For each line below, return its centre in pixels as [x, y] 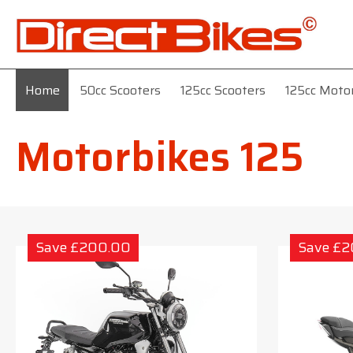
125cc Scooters [223, 90]
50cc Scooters [120, 90]
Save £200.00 [83, 247]
